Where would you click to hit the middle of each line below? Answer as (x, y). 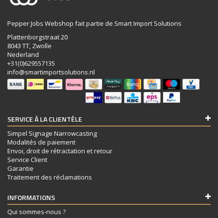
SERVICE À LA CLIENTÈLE (45, 119)
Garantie (20, 168)
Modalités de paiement (41, 142)
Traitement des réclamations (50, 177)
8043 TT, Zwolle (29, 46)
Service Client (27, 159)
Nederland (23, 55)
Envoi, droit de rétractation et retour (60, 151)
